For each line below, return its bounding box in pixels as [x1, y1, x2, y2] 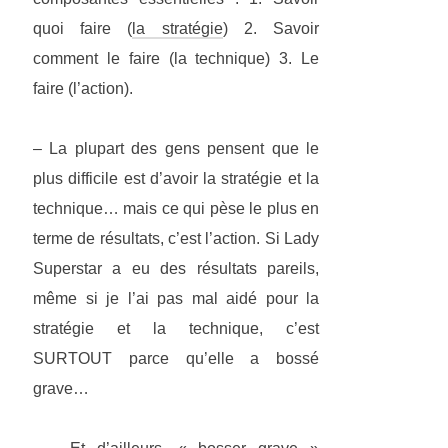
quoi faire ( [33, 20, 133, 38]
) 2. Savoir [222, 20, 320, 38]
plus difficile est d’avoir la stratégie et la [33, 170, 319, 188]
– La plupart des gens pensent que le [33, 140, 319, 158]
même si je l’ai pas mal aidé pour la [33, 290, 319, 308]
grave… [33, 380, 89, 398]
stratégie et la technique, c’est [33, 320, 319, 338]
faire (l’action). [33, 80, 133, 98]
